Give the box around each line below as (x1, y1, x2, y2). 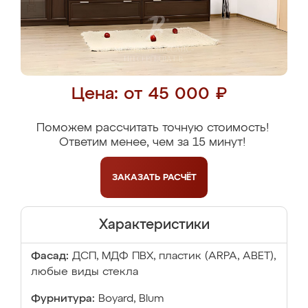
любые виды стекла (31, 267, 138, 278)
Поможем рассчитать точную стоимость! (36, 122, 269, 134)
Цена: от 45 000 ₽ (71, 86, 227, 103)
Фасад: (31, 251, 69, 262)
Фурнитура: (31, 294, 95, 305)
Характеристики (98, 218, 210, 232)
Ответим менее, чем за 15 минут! (59, 137, 245, 148)
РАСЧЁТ (162, 173, 197, 182)
